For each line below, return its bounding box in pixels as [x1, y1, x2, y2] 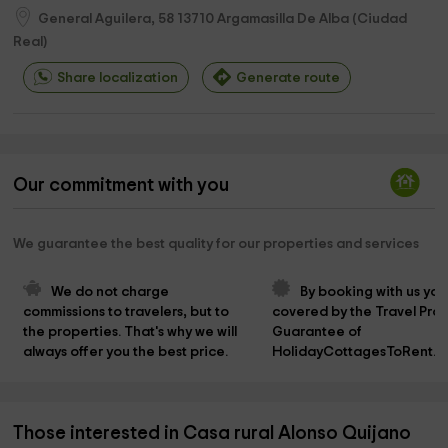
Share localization [57, 71, 179, 85]
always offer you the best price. [23, 345, 229, 360]
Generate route [236, 71, 341, 85]
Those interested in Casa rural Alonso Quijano [13, 424, 412, 444]
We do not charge [51, 285, 173, 300]
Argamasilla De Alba [217, 11, 350, 26]
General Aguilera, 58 [38, 11, 175, 26]
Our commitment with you [13, 176, 230, 196]
